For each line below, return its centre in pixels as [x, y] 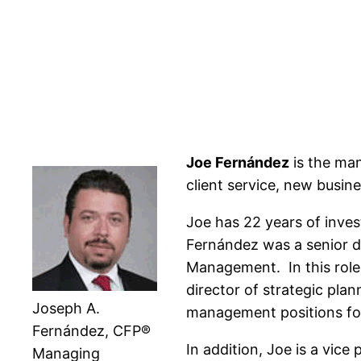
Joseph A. [66, 309]
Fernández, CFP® [91, 331]
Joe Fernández [238, 163]
